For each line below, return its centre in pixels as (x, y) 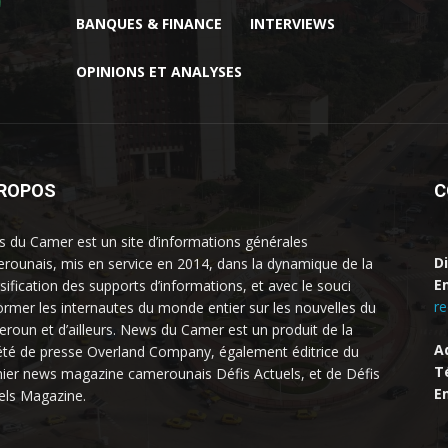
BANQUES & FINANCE (149, 23)
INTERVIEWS (292, 23)
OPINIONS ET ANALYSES (159, 71)
